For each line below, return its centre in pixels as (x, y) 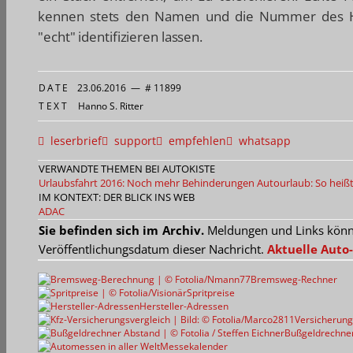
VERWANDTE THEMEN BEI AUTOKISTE (127, 169)
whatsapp (262, 141)
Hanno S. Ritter (110, 106)
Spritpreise (211, 293)
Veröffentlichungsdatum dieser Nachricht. (153, 249)
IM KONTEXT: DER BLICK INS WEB (117, 197)
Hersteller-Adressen (184, 307)
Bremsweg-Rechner (294, 280)
